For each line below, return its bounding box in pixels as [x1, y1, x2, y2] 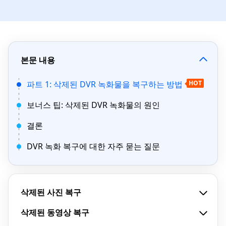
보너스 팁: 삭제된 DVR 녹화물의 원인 [27, 99, 160, 110]
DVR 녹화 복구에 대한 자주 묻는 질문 [27, 141, 160, 152]
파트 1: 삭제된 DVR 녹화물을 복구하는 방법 [27, 79, 183, 90]
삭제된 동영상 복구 [21, 207, 89, 218]
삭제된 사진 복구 [21, 187, 81, 198]
